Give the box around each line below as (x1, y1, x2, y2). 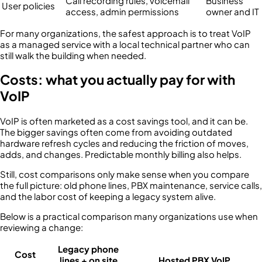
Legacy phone (58, 243, 119, 254)
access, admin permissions (65, 5, 179, 17)
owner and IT (206, 5, 259, 17)
